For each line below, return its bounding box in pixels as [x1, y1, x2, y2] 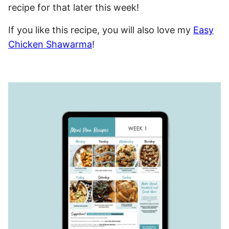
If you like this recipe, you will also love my [8, 25, 193, 36]
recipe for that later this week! [8, 2, 139, 13]
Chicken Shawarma [8, 39, 92, 50]
